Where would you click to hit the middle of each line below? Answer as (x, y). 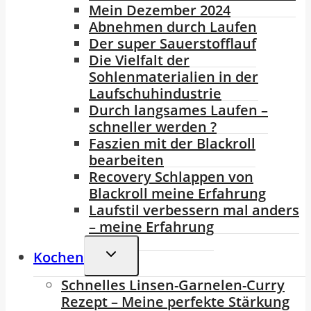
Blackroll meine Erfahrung (177, 194)
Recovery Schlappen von (171, 177)
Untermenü (136, 253)
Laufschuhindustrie (155, 94)
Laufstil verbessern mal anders (194, 210)
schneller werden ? (153, 127)
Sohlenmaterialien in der (174, 77)
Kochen (59, 258)
